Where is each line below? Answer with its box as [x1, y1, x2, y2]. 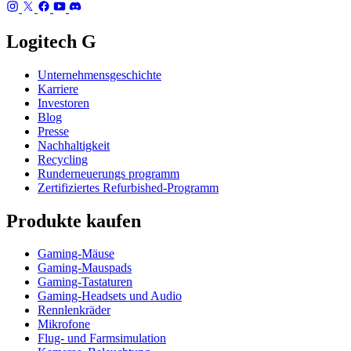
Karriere [38, 81, 78, 96]
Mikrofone [38, 317, 90, 331]
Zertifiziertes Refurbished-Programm [38, 180, 219, 194]
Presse [38, 124, 69, 138]
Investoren [38, 96, 89, 110]
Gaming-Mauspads [38, 261, 132, 275]
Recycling [38, 152, 88, 166]
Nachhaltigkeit [38, 138, 110, 152]
